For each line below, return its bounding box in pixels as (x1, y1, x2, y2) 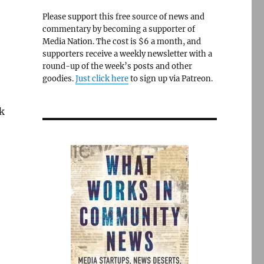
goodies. (42, 74, 75, 84)
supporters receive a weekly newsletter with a (42, 49, 212, 59)
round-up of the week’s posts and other (42, 61, 192, 71)
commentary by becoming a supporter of (42, 24, 195, 34)
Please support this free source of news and (42, 12, 204, 22)
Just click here (75, 74, 128, 84)
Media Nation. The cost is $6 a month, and (42, 37, 201, 47)
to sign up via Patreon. (128, 74, 213, 84)
